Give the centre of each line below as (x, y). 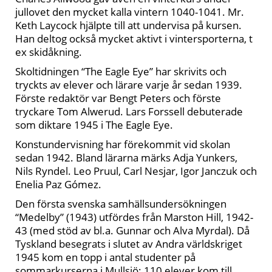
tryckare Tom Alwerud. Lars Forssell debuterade (129, 111)
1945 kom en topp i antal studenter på (105, 257)
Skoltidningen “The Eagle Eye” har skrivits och (121, 71)
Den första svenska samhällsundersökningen (121, 204)
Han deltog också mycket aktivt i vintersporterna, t (134, 39)
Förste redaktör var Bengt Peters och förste (118, 98)
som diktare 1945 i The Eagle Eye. (94, 125)
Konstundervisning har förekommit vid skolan (123, 144)
